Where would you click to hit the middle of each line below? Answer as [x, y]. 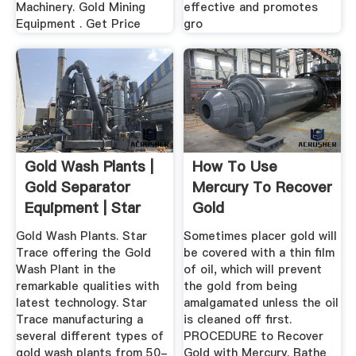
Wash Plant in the [66, 269]
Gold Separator [77, 188]
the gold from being [241, 286]
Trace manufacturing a [79, 319]
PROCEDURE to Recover [254, 336]
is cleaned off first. [238, 319]
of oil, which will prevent [253, 269]
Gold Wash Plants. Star [81, 236]
